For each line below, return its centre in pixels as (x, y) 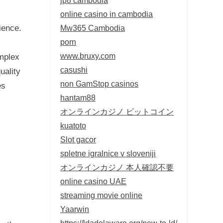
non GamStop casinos (99, 83)
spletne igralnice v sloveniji (108, 153)
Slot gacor (78, 139)
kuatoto (73, 125)
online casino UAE (93, 181)
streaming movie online (101, 195)
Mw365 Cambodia (93, 28)
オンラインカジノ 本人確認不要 (117, 167)
